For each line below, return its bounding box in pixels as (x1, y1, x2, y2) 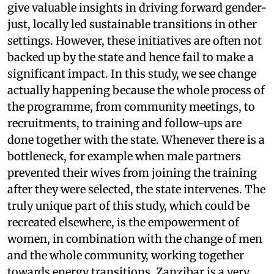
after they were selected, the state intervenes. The (7, 182, 265, 196)
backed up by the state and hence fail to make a (7, 50, 254, 64)
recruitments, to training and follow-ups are (7, 116, 242, 130)
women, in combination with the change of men (7, 231, 262, 246)
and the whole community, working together (7, 248, 244, 262)
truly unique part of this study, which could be (7, 198, 250, 213)
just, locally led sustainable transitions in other (7, 17, 257, 31)
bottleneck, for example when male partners (7, 149, 241, 163)
